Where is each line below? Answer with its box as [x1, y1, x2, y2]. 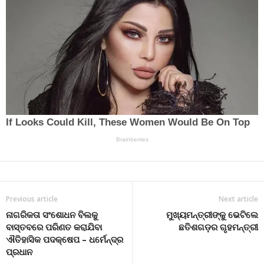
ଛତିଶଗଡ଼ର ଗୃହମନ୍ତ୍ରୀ [179, 220, 258, 233]
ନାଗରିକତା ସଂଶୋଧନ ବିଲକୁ [6, 208, 98, 220]
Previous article [6, 193, 58, 204]
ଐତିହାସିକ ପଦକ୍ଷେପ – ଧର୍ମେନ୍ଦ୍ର [6, 233, 123, 245]
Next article [219, 193, 258, 204]
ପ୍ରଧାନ [6, 245, 32, 258]
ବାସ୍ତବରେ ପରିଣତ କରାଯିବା [6, 220, 102, 233]
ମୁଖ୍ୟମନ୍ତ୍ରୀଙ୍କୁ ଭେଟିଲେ [166, 208, 258, 220]
